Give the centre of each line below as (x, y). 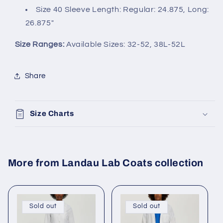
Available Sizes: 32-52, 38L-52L (125, 45)
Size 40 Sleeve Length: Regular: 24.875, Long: (122, 10)
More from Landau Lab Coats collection (106, 163)
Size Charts (52, 113)
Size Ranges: (40, 45)
